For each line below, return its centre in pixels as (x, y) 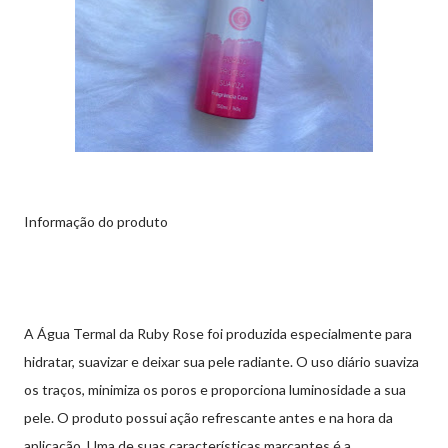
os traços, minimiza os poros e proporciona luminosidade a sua (215, 389)
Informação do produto (96, 221)
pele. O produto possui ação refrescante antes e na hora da (208, 417)
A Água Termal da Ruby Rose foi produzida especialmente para (218, 333)
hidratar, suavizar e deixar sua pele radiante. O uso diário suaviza (221, 361)
